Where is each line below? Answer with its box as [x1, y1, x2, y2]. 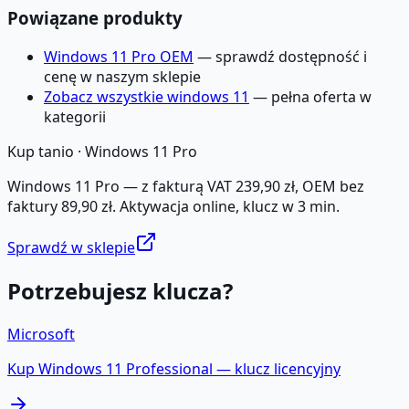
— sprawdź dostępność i [194, 47, 367, 68]
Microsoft [7, 323, 75, 344]
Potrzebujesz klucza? [7, 276, 233, 307]
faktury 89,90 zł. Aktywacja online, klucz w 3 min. [7, 196, 340, 217]
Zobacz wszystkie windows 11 [44, 87, 249, 108]
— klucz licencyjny [213, 358, 341, 379]
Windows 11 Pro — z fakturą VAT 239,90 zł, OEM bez [7, 176, 364, 197]
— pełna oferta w [249, 87, 372, 108]
